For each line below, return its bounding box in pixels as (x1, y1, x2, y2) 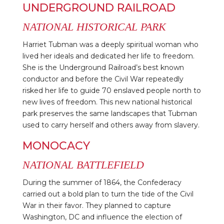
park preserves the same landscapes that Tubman (22, 108, 197, 118)
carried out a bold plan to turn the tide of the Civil (22, 189, 193, 198)
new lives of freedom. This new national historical (22, 97, 192, 106)
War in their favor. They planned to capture (22, 200, 171, 210)
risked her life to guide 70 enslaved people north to (22, 85, 201, 95)
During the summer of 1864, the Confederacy (22, 177, 181, 187)
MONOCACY (22, 138, 90, 152)
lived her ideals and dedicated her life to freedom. (22, 51, 194, 60)
